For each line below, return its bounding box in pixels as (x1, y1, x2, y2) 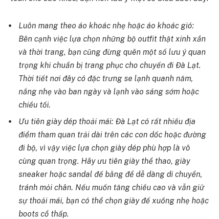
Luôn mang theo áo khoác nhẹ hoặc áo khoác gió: (19, 21, 194, 30)
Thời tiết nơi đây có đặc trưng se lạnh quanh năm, (19, 73, 193, 83)
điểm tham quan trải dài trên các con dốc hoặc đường (19, 130, 206, 139)
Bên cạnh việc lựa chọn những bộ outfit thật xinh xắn (19, 34, 206, 44)
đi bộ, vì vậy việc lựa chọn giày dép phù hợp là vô (19, 143, 190, 153)
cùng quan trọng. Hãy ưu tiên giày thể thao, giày (19, 156, 190, 166)
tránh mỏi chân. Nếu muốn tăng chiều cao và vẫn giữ (19, 182, 204, 192)
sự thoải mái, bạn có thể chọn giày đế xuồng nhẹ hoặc (19, 196, 209, 205)
